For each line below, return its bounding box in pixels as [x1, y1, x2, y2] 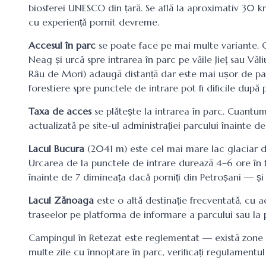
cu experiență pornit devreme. [28, 16, 159, 28]
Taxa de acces [28, 105, 91, 117]
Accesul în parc [28, 39, 96, 51]
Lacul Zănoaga [28, 194, 94, 206]
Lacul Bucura [28, 142, 84, 154]
